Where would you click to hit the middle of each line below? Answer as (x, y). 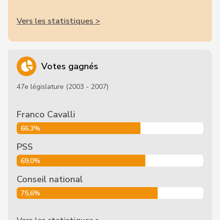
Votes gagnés (70, 66)
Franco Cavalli (46, 114)
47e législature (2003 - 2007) (63, 87)
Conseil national (50, 179)
